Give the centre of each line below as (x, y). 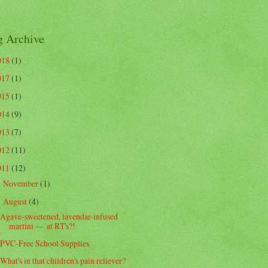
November (21, 183)
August (16, 201)
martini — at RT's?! (42, 226)
